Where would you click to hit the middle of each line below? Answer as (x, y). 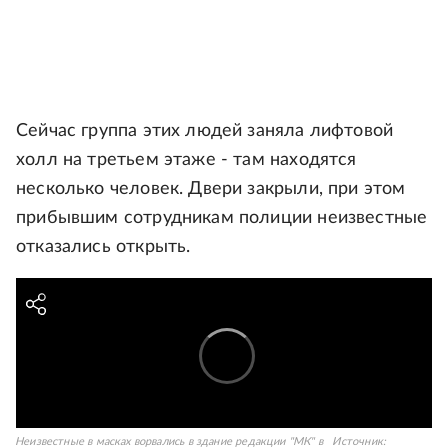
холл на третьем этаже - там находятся (186, 160)
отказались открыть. (103, 247)
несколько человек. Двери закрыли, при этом (211, 189)
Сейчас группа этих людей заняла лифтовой (205, 131)
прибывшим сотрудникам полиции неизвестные (222, 218)
